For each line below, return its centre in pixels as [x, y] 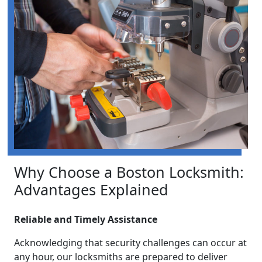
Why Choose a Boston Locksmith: [129, 172]
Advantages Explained [91, 189]
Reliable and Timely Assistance [86, 219]
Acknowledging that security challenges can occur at [130, 242]
